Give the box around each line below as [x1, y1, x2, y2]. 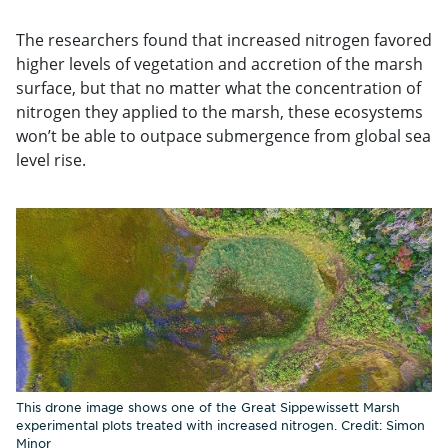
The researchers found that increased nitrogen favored [16, 28, 432, 51]
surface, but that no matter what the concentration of [16, 76, 421, 99]
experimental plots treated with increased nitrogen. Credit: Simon [16, 417, 425, 434]
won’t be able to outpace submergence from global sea [16, 124, 431, 147]
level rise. [16, 148, 86, 171]
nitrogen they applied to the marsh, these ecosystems [16, 100, 423, 123]
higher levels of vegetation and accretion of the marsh [16, 52, 423, 75]
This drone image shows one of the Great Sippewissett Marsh [16, 399, 400, 416]
